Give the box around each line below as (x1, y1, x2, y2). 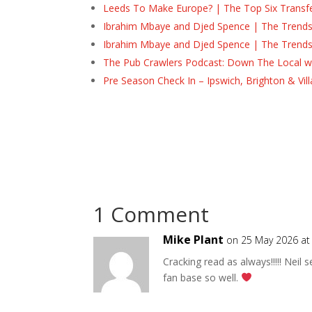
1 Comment (93, 199, 210, 228)
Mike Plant (163, 231, 224, 247)
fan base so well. (163, 270, 242, 284)
